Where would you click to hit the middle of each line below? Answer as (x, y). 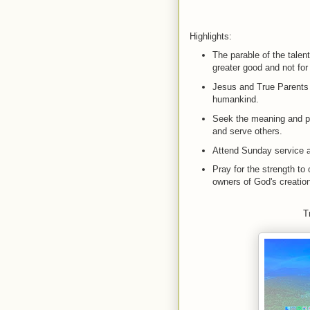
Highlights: (211, 36)
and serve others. (247, 131)
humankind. (235, 100)
